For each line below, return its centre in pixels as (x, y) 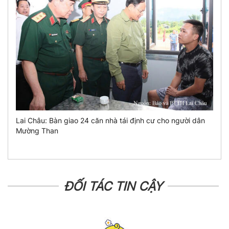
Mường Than (37, 131)
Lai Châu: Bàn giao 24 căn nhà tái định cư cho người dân (110, 121)
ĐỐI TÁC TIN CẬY (113, 187)
